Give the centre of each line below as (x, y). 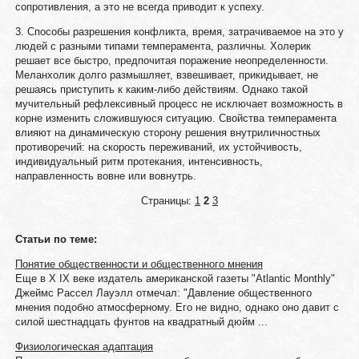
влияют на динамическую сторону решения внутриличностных (167, 133)
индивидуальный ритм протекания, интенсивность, (139, 161)
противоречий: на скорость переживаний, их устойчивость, (158, 147)
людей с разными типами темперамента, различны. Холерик (163, 46)
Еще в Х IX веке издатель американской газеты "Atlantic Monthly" (175, 278)
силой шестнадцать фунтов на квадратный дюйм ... (141, 322)
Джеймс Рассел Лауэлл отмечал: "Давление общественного (163, 293)
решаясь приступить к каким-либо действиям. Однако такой (161, 89)
